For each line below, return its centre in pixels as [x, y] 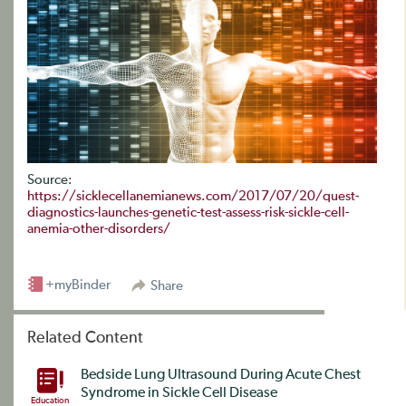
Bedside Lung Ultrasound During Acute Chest [221, 376]
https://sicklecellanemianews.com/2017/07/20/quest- [193, 197]
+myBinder [78, 285]
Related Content [85, 338]
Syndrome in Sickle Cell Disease [179, 394]
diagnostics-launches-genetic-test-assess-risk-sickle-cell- [188, 213]
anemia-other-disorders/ [99, 229]
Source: [50, 180]
